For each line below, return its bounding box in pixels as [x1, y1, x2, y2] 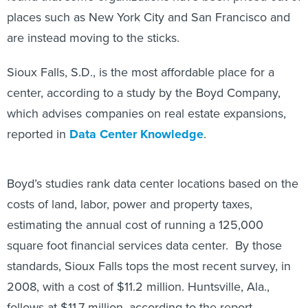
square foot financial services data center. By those [7, 221, 282, 239]
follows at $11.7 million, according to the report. [7, 283, 255, 301]
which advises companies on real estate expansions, [7, 104, 286, 122]
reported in [7, 125, 69, 143]
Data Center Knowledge [69, 125, 203, 143]
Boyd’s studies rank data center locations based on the [7, 159, 298, 177]
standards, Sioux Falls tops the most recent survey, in [7, 242, 291, 260]
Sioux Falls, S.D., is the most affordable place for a [7, 63, 274, 81]
